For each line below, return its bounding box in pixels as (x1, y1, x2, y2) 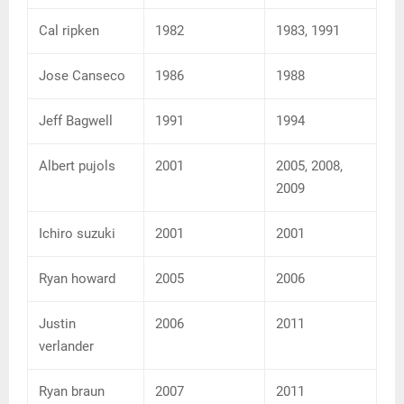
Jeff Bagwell (39, 112, 113, 129)
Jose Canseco (39, 67, 125, 84)
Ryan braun (39, 382, 105, 399)
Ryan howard (39, 270, 115, 287)
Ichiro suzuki (39, 225, 115, 242)
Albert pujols (39, 157, 115, 174)
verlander (39, 337, 94, 354)
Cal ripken (39, 22, 99, 39)
